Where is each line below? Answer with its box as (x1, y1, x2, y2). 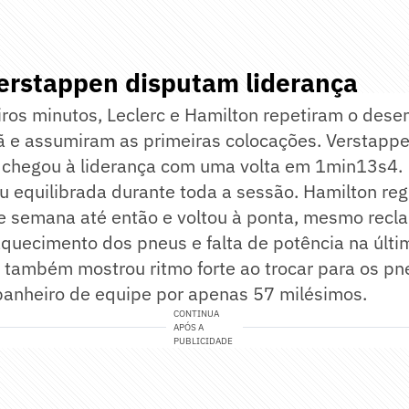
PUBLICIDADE (173, 335, 234, 348)
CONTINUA (173, 308, 220, 320)
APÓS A (173, 321, 204, 334)
